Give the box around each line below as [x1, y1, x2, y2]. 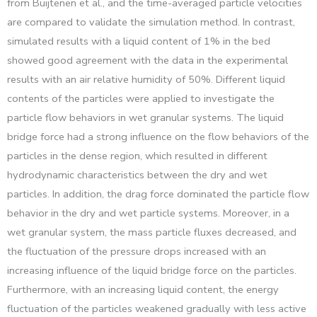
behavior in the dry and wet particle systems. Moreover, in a [7, 205, 289, 220]
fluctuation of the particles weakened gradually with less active [7, 301, 306, 316]
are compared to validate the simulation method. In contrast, [7, 14, 295, 29]
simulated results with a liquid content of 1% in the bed [7, 33, 270, 48]
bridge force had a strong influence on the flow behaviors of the [7, 129, 309, 144]
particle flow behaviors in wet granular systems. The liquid [7, 110, 284, 125]
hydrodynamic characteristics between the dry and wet [7, 167, 267, 182]
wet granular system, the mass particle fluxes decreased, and [7, 224, 296, 239]
